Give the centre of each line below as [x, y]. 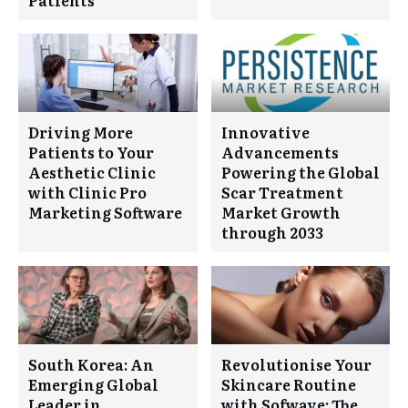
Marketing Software [105, 212]
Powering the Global [300, 172]
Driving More [81, 132]
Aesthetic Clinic [92, 172]
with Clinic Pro [87, 192]
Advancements [280, 152]
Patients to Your [91, 152]
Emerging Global [93, 384]
